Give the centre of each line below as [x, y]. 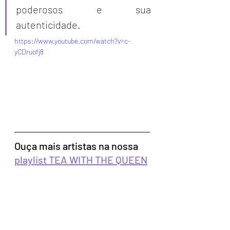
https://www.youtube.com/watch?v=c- [72, 41]
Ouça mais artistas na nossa [77, 146]
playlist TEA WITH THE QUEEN [81, 159]
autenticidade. [49, 25]
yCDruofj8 [29, 52]
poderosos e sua [83, 9]
